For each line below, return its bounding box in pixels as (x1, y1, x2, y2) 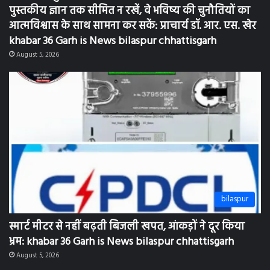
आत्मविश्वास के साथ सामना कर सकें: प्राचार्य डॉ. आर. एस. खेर (9, 12, 256, 30)
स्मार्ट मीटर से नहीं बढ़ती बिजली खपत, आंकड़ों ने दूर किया (9, 213, 245, 231)
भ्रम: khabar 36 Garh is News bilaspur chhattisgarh (9, 228, 234, 246)
